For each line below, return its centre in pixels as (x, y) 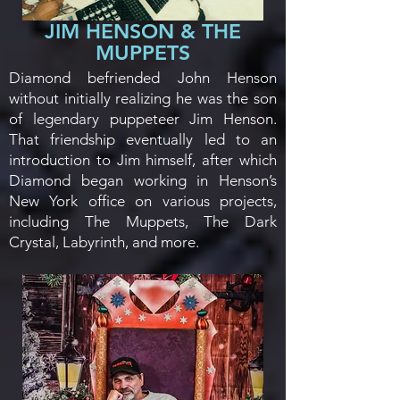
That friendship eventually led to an (143, 139)
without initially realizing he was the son (143, 98)
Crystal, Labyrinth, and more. (104, 242)
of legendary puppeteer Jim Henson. (143, 119)
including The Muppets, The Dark (143, 221)
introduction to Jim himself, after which (143, 160)
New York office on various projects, (143, 201)
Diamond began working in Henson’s (143, 180)
